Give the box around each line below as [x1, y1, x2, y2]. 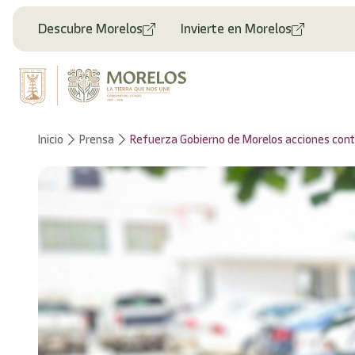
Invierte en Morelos [181, 19, 292, 38]
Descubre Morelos [38, 19, 143, 38]
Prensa [79, 132, 114, 147]
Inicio [38, 132, 63, 147]
